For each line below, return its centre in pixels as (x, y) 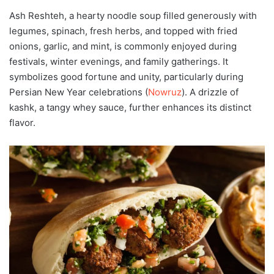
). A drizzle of (210, 92)
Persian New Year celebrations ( (79, 92)
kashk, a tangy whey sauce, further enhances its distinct (130, 108)
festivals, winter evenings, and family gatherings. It (119, 62)
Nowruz (165, 92)
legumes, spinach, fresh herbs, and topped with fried (123, 31)
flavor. (22, 123)
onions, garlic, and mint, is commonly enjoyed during (123, 46)
